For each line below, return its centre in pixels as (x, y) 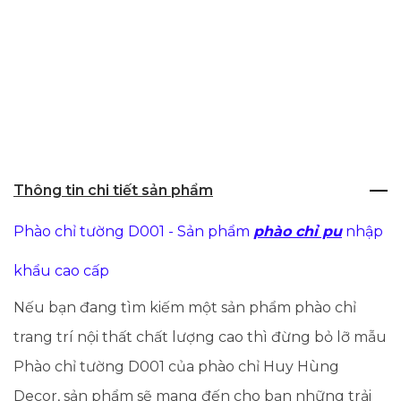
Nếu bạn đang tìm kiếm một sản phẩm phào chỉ (185, 307)
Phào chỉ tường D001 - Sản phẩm (133, 231)
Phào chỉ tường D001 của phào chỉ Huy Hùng (176, 366)
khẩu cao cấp (61, 270)
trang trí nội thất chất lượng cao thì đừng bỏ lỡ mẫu (200, 337)
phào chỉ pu (298, 231)
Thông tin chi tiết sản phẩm (113, 190)
